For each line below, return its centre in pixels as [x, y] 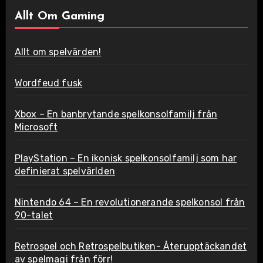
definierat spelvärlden [65, 171]
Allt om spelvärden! [58, 52]
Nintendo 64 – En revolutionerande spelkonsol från [130, 202]
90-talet [34, 215]
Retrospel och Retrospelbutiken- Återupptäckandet [131, 246]
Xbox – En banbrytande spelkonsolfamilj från [116, 114]
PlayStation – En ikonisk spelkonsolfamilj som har [126, 158]
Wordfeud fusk [48, 83]
